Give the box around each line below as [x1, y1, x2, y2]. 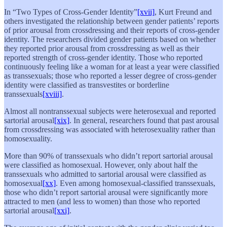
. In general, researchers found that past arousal [69, 116, 219, 125]
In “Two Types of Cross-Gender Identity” [4, 7, 137, 16]
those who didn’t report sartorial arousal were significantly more [4, 187, 208, 197]
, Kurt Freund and [155, 7, 212, 16]
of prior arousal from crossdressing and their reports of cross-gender [4, 25, 219, 34]
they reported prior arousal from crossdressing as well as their [4, 44, 199, 53]
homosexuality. [4, 134, 52, 143]
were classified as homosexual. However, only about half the [4, 160, 198, 169]
